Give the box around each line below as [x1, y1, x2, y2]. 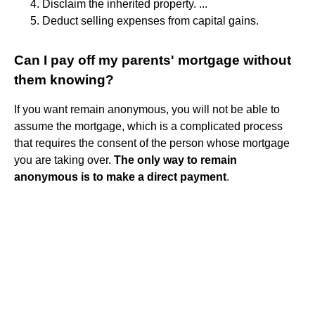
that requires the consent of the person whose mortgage [14, 136, 290, 149]
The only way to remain [114, 153, 237, 166]
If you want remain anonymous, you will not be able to [14, 103, 280, 115]
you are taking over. [14, 153, 114, 166]
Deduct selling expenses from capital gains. [42, 14, 259, 27]
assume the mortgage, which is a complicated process [14, 120, 283, 132]
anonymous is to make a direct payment [14, 170, 226, 183]
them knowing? [14, 72, 114, 87]
